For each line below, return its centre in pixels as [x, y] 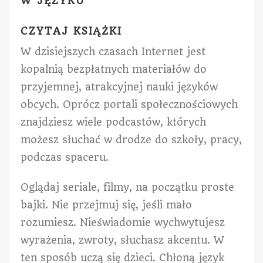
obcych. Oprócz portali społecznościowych [129, 105]
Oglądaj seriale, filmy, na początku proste [127, 188]
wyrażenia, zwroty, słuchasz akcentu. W [122, 240]
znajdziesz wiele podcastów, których [113, 122]
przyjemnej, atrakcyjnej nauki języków [119, 87]
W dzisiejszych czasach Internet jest [113, 52]
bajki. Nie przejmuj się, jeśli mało [106, 205]
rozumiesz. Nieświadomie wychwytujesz [123, 223]
